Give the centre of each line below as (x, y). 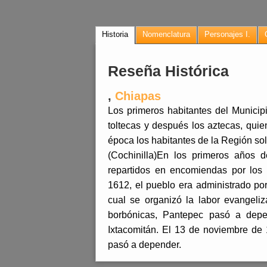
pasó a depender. (145, 245)
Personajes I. (227, 34)
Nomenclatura (166, 34)
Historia (115, 34)
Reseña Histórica (168, 71)
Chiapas (138, 96)
